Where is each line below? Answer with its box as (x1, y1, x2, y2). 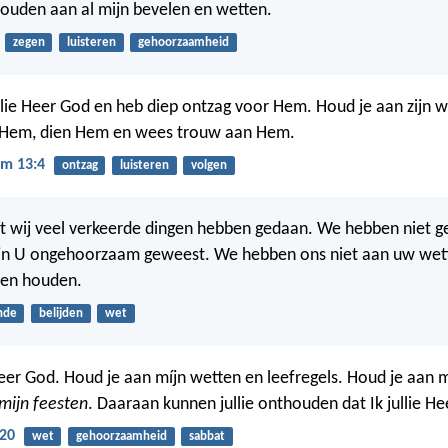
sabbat (188, 429, 225, 443)
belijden (38, 307, 83, 321)
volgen (190, 158, 227, 172)
